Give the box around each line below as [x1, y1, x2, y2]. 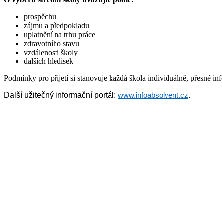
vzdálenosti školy [24, 48, 78, 56]
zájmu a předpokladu [24, 21, 89, 30]
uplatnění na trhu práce [24, 30, 95, 39]
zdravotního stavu [24, 39, 79, 48]
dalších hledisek [24, 56, 75, 65]
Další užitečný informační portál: [4, 90, 118, 99]
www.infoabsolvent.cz [118, 91, 188, 99]
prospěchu [24, 12, 56, 21]
